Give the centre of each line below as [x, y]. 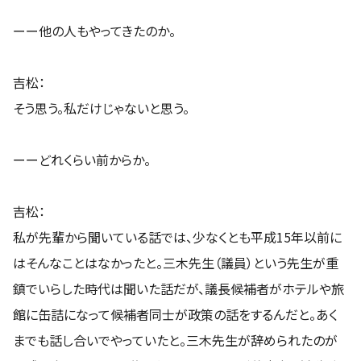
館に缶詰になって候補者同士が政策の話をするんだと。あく [175, 314]
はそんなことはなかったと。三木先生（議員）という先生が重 [176, 262]
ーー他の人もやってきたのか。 [94, 30]
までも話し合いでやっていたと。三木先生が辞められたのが [175, 340]
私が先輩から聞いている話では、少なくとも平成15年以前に [177, 237]
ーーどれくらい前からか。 [82, 159]
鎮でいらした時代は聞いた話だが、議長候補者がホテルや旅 [178, 288]
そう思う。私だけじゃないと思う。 [101, 108]
